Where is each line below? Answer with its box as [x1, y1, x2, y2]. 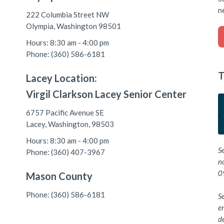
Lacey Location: [25, 71, 97, 84]
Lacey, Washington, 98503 [25, 119, 114, 128]
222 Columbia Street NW [25, 9, 109, 19]
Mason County [25, 169, 92, 182]
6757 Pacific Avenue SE [25, 107, 104, 117]
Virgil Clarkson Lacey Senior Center [25, 87, 186, 100]
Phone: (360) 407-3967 [25, 147, 105, 156]
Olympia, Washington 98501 [25, 21, 121, 30]
